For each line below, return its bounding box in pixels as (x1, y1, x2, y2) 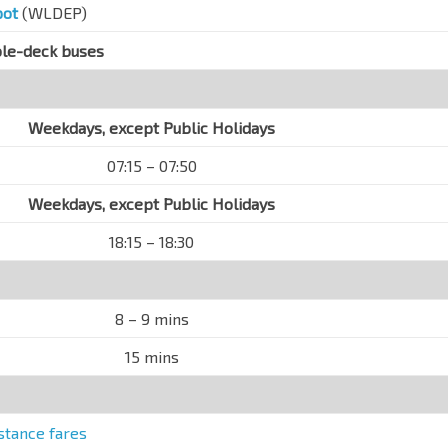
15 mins (124, 347, 179, 366)
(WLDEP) (18, 3, 87, 22)
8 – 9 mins (114, 309, 189, 328)
